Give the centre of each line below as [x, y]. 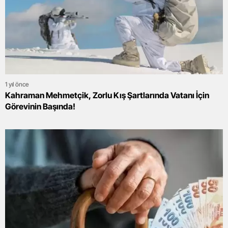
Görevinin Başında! [40, 107]
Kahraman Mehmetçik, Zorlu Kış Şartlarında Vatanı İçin [107, 95]
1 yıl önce [17, 84]
